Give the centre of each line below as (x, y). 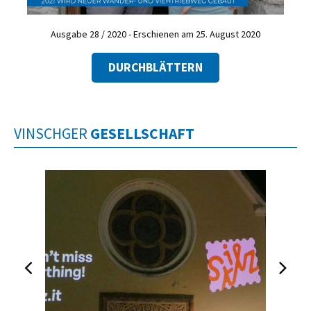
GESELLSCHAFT (142, 134)
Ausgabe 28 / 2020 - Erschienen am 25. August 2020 (155, 34)
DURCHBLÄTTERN (155, 68)
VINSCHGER (52, 134)
